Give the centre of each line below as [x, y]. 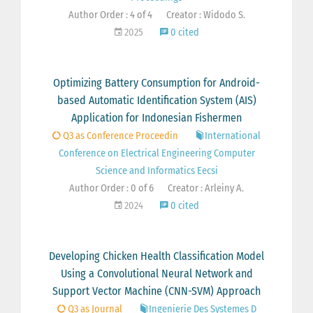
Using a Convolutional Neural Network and [156, 274]
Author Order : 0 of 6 [111, 189]
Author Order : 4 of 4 [110, 15]
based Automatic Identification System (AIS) [156, 101]
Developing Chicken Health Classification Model [156, 256]
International [233, 136]
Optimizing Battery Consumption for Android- [156, 83]
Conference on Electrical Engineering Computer [156, 154]
